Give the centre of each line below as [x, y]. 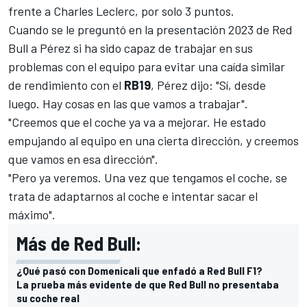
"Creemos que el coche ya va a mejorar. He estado [137, 122]
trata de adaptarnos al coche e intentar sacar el [133, 196]
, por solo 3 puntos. [185, 11]
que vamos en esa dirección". [83, 159]
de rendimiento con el [66, 85]
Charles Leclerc [94, 11]
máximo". [32, 214]
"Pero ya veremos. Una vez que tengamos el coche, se [148, 177]
